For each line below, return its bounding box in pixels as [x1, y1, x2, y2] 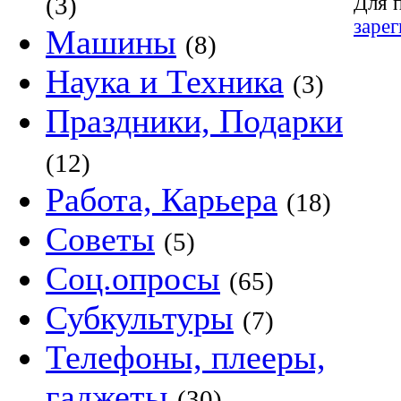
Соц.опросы [46, 260, 220, 297]
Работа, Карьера [46, 181, 277, 218]
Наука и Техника [46, 63, 284, 100]
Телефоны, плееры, [46, 338, 326, 376]
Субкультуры [46, 299, 234, 337]
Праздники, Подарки [46, 102, 343, 140]
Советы [46, 220, 155, 258]
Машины [46, 23, 176, 61]
